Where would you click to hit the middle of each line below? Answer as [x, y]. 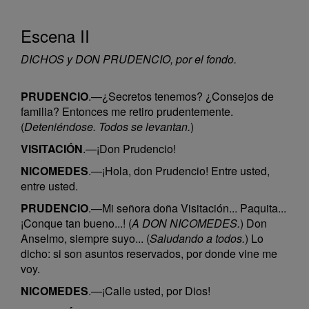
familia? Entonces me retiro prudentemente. [127, 111]
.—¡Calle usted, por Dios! [149, 291]
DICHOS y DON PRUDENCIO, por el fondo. [129, 59]
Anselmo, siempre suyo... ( [85, 238]
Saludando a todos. [197, 238]
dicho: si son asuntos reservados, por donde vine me [149, 253]
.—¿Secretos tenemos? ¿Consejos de [181, 96]
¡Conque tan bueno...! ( [76, 223]
